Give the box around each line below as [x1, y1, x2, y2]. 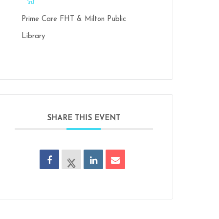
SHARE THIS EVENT [47, 115, 121, 122]
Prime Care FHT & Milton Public [21, 16, 126, 23]
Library [21, 33, 45, 40]
